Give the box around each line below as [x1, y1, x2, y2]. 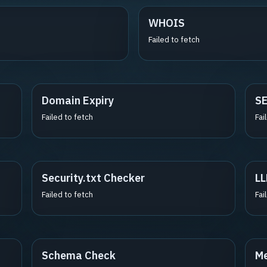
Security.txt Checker [41, 171, 145, 185]
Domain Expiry [41, 94, 114, 107]
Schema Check [41, 249, 116, 262]
